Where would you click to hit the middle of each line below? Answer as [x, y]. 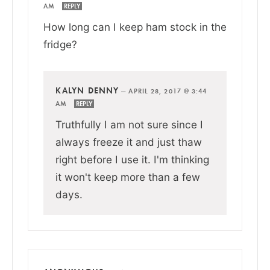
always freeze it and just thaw [129, 142]
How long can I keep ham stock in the [135, 27]
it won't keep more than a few [128, 177]
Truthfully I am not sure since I [129, 124]
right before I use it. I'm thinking [132, 159]
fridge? [60, 44]
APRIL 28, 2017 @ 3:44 [168, 91]
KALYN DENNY [87, 90]
